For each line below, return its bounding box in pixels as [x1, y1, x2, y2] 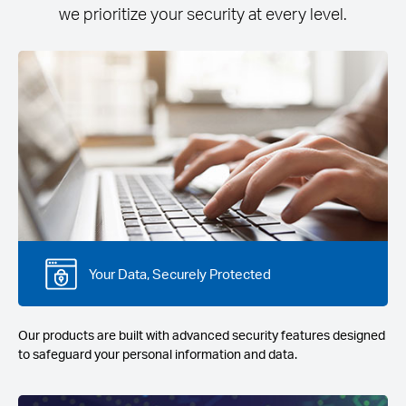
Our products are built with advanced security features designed [18, 326, 385, 344]
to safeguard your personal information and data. [18, 345, 297, 363]
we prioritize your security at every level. [59, 3, 347, 24]
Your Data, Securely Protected [88, 264, 271, 283]
